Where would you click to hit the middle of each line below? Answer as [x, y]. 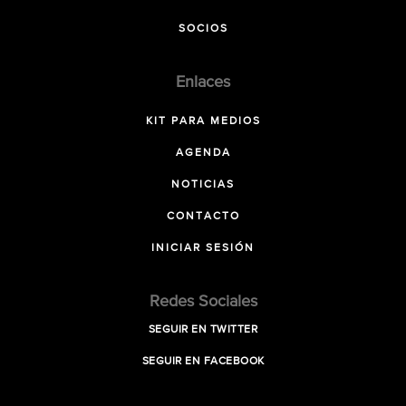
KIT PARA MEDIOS [203, 121]
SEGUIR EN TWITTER [203, 330]
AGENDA [203, 153]
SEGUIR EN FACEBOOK [203, 362]
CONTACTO [203, 217]
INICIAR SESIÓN [203, 248]
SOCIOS [203, 29]
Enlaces [203, 82]
